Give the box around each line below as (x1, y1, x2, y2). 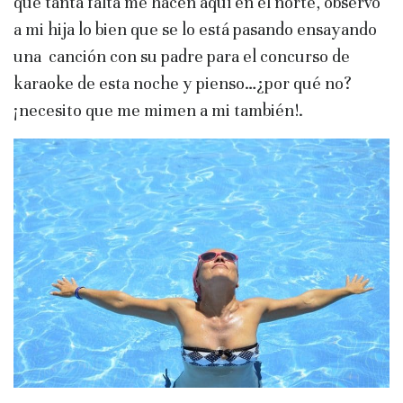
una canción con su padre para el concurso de (13, 45, 350, 67)
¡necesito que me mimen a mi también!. (13, 99, 303, 121)
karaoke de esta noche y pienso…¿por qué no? (13, 72, 352, 94)
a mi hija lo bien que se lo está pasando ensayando (13, 18, 377, 40)
